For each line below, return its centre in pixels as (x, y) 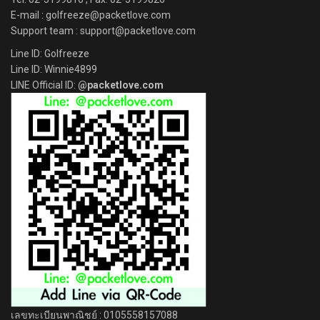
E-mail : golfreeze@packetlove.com (91, 15)
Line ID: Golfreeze (50, 54)
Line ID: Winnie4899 (54, 70)
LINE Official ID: (44, 85)
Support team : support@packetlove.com (103, 31)
